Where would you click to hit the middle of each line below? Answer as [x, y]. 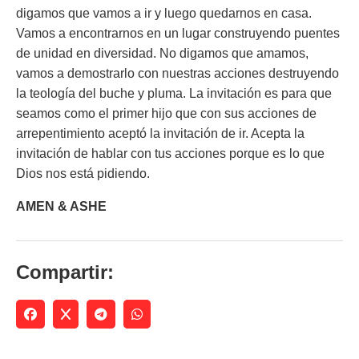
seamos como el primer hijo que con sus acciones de [166, 113]
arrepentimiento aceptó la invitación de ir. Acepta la [160, 133]
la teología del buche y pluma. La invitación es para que [174, 93]
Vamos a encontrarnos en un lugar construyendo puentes [178, 33]
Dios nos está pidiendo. [83, 173]
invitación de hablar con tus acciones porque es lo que [170, 153]
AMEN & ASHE [61, 206]
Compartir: [65, 272]
